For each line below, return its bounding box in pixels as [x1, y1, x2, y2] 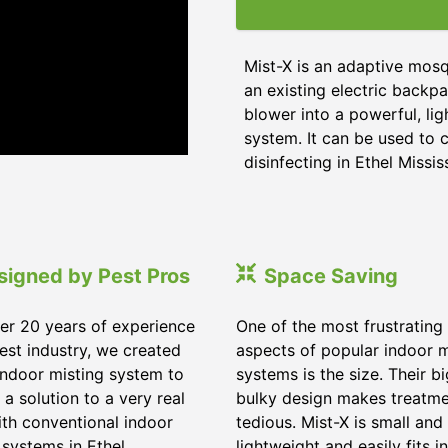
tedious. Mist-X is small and [236, 412, 443, 432]
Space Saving [264, 264, 398, 288]
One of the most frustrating [236, 316, 443, 336]
